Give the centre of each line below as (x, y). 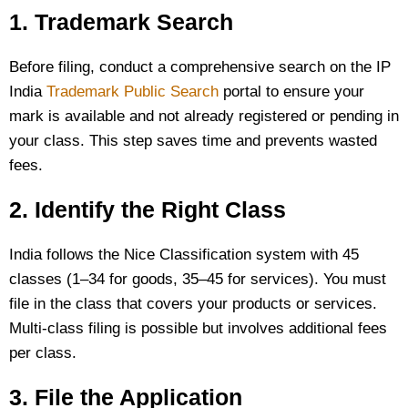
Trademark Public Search (133, 92)
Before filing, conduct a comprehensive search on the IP (200, 67)
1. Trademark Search (121, 22)
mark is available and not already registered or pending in (204, 116)
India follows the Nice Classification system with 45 (184, 255)
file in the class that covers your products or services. (193, 304)
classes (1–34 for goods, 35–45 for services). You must (198, 279)
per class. (43, 353)
